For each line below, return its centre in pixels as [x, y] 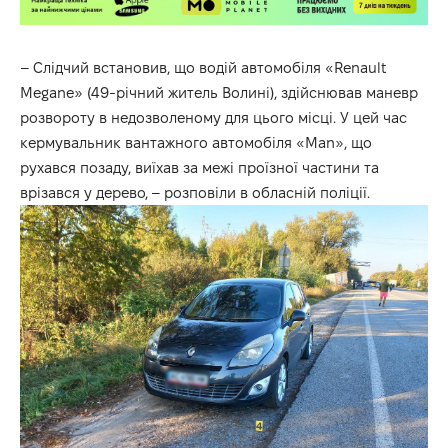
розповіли [200, 192]
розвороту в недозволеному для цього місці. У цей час [213, 117]
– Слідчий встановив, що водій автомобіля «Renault [203, 67]
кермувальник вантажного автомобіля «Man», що [196, 142]
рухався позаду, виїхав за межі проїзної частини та [199, 167]
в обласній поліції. [303, 192]
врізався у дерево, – [92, 192]
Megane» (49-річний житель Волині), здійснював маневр [219, 92]
